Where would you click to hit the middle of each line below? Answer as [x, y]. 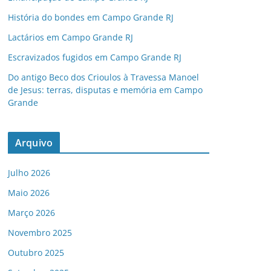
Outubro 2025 [36, 253]
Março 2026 [31, 213]
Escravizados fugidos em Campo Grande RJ [95, 57]
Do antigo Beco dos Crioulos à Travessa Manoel [103, 77]
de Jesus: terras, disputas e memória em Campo [105, 90]
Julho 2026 [29, 173]
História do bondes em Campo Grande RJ [91, 17]
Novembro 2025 [40, 233]
